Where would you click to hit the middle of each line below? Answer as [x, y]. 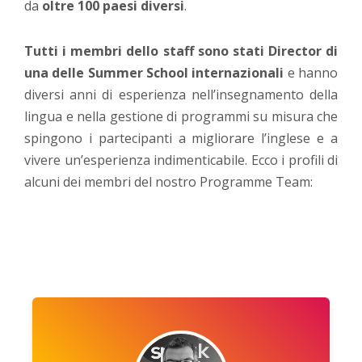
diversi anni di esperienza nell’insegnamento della [181, 95]
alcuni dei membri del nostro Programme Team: [168, 182]
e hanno [311, 73]
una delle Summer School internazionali [154, 73]
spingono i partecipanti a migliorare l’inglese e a [181, 139]
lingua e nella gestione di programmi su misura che [181, 117]
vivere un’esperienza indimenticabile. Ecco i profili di [181, 160]
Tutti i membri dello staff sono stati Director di [181, 51]
